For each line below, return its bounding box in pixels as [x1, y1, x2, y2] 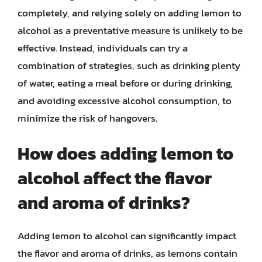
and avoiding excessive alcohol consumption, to [18, 92, 232, 108]
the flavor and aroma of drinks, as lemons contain [18, 246, 237, 261]
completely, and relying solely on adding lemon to [18, 5, 242, 20]
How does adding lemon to [18, 140, 233, 167]
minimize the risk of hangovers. [18, 110, 157, 126]
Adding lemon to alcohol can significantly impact [18, 228, 236, 243]
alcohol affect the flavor [18, 165, 212, 191]
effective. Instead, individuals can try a [18, 40, 188, 56]
